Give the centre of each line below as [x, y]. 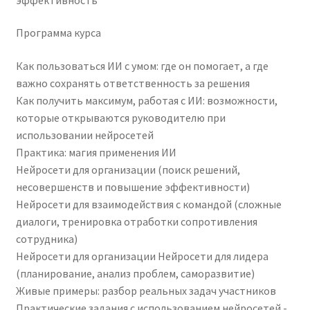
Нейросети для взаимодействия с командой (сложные [148, 204]
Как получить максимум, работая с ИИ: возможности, [146, 101]
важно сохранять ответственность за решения [133, 83]
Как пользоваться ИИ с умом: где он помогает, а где [142, 66]
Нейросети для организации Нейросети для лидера [142, 256]
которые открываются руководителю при [120, 118]
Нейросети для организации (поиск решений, [128, 170]
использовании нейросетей [84, 135]
